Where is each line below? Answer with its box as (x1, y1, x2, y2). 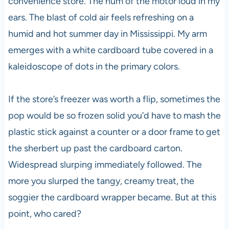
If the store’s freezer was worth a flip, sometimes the (8, 94, 220, 105)
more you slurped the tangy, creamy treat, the (8, 175, 194, 187)
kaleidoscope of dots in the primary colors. (8, 61, 180, 72)
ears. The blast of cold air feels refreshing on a (8, 12, 194, 23)
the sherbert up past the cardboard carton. (8, 143, 182, 154)
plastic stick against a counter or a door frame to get (8, 126, 220, 138)
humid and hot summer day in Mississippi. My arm (8, 28, 207, 39)
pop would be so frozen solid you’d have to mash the (8, 110, 221, 121)
